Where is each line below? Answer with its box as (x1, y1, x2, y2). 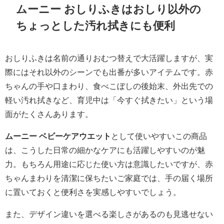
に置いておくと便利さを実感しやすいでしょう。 (5, 187, 181, 196)
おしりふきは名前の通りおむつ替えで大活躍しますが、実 (5, 53, 213, 62)
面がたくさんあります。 (5, 109, 93, 118)
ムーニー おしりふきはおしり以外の (16, 3, 201, 15)
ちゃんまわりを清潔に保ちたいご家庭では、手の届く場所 (5, 173, 213, 182)
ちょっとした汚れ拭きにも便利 (16, 20, 175, 31)
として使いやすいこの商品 (111, 131, 207, 140)
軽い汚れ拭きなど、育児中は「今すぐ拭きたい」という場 (5, 95, 213, 104)
